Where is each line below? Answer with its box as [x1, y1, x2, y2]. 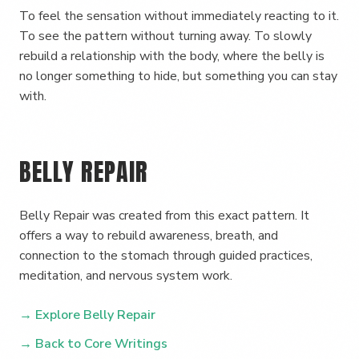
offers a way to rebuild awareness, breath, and [19, 227, 278, 244]
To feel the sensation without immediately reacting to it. [19, 7, 339, 25]
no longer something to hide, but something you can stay [19, 67, 337, 85]
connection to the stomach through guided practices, [19, 247, 313, 264]
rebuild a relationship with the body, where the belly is [19, 47, 325, 65]
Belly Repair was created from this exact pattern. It [19, 207, 309, 224]
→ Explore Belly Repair [19, 306, 155, 324]
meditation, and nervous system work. [19, 267, 232, 284]
